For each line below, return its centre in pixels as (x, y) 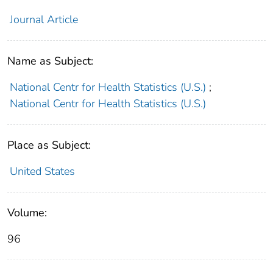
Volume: (27, 213)
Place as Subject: (49, 145)
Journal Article (44, 20)
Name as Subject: (50, 61)
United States (42, 172)
